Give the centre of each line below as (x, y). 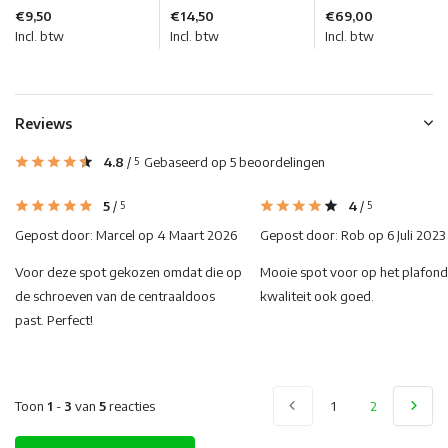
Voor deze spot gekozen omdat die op (128, 272)
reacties (130, 405)
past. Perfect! (54, 320)
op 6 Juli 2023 (405, 235)
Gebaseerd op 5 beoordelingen (234, 162)
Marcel (115, 235)
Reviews (43, 124)
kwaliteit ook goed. (317, 296)
